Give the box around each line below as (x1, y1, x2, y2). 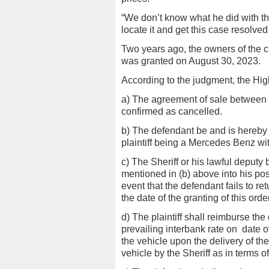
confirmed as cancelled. (121, 106, 222, 116)
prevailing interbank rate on (121, 224, 237, 234)
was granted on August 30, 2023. (121, 56, 261, 66)
